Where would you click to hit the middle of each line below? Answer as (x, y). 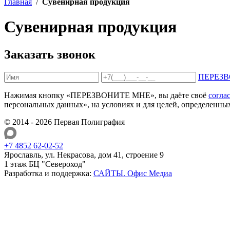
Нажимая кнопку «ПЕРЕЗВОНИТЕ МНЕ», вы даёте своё (106, 95)
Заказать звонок (50, 54)
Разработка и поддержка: (49, 173)
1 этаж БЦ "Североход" (45, 164)
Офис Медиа (149, 173)
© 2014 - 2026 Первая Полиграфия (64, 122)
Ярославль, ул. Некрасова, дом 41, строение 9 (84, 155)
